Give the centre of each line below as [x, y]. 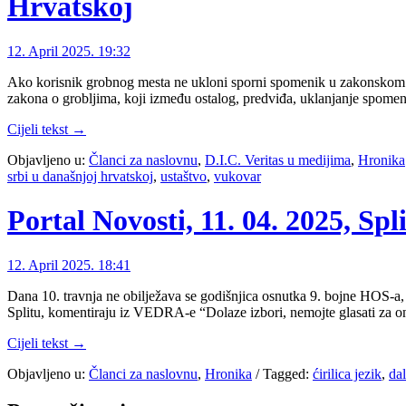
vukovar [237, 176]
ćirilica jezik [347, 373]
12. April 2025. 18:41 [69, 265]
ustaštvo [184, 176]
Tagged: [286, 373]
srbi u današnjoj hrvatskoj [80, 176]
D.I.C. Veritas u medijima [278, 159]
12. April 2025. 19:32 [69, 51]
